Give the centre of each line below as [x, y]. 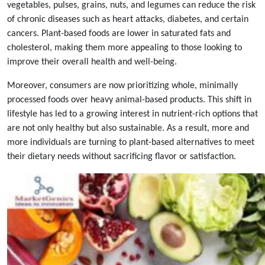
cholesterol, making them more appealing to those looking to [125, 48]
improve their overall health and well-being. [92, 62]
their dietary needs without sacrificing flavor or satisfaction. [122, 157]
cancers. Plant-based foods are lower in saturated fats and [119, 34]
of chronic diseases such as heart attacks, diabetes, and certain [128, 20]
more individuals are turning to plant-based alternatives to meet [131, 143]
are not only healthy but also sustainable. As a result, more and [128, 128]
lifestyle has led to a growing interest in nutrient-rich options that [132, 114]
